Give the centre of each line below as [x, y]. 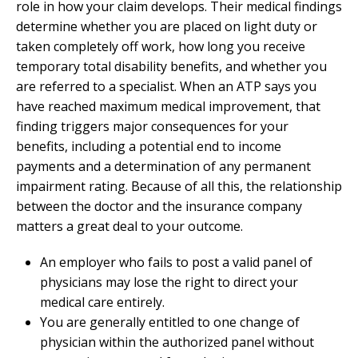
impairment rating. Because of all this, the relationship [179, 186]
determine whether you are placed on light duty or [167, 26]
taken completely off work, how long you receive [161, 46]
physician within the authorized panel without [177, 342]
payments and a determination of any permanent [163, 166]
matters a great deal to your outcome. [129, 226]
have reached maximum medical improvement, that [168, 106]
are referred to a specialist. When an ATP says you [166, 86]
